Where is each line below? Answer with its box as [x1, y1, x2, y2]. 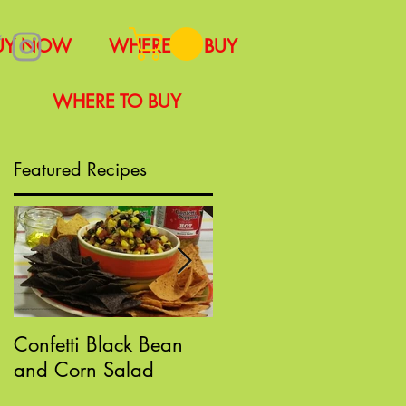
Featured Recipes [14, 158, 147, 181]
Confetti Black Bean [14, 332, 183, 357]
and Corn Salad [14, 357, 154, 382]
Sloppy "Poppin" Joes [213, 332, 399, 357]
